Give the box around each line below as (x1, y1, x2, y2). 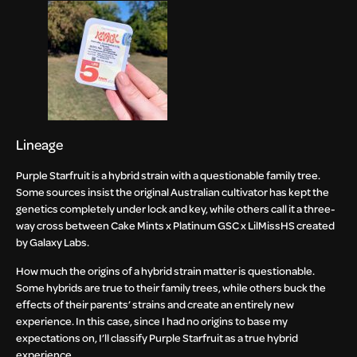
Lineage (16, 135, 65, 155)
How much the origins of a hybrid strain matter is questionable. (16, 262, 315, 278)
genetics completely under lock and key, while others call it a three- (16, 201, 335, 217)
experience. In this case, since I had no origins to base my (16, 312, 288, 328)
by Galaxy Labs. (16, 234, 91, 250)
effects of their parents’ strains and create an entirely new (16, 296, 294, 312)
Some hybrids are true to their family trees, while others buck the (16, 279, 326, 295)
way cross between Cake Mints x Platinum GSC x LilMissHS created (16, 218, 335, 233)
